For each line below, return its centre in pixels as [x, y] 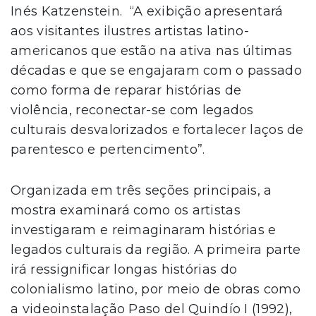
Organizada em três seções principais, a [141, 191]
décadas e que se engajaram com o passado [156, 71]
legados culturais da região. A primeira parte [156, 250]
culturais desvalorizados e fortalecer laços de [157, 130]
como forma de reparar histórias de [126, 91]
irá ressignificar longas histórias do [124, 270]
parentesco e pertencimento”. [108, 150]
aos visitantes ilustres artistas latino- [130, 31]
